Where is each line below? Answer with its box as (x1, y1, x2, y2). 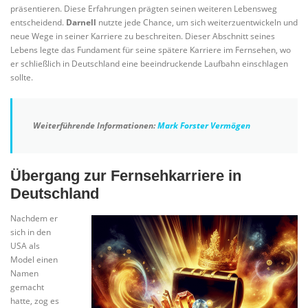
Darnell (66, 16, 96, 28)
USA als (10, 239, 40, 252)
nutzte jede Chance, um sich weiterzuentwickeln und (96, 16, 298, 28)
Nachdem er (10, 212, 58, 224)
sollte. (10, 71, 33, 83)
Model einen (10, 253, 58, 265)
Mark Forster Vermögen (157, 119, 250, 131)
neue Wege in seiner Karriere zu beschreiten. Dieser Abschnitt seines (10, 30, 275, 42)
